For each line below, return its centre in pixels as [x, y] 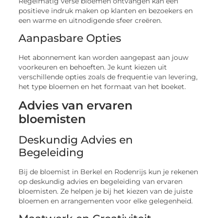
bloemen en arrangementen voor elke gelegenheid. [106, 201]
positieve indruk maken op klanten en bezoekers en [106, 10]
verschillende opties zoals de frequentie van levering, [108, 77]
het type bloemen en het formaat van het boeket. [102, 87]
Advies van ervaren [76, 105]
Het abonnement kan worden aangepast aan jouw [104, 58]
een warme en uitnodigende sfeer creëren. [91, 20]
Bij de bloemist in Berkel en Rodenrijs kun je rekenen [109, 172]
